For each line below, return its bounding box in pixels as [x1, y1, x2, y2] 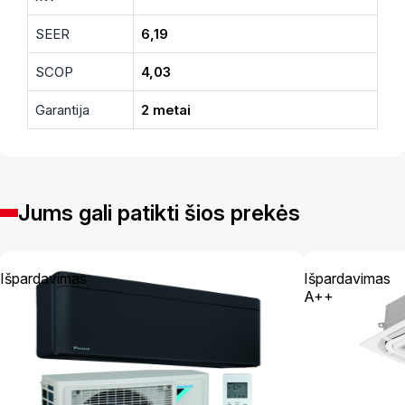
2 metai [141, 100, 191, 118]
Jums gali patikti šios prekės [18, 199, 300, 226]
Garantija [35, 100, 89, 118]
